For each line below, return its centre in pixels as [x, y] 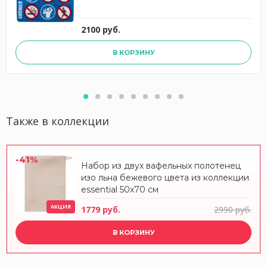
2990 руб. [233, 209]
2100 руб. [101, 30]
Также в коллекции [58, 121]
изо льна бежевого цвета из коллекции [165, 178]
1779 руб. [101, 209]
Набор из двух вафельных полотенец [161, 166]
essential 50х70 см [120, 190]
